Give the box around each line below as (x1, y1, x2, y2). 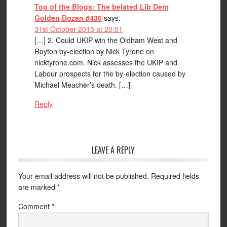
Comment (18, 201, 52, 211)
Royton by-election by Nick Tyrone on (34, 46, 154, 56)
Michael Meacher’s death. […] (34, 80, 130, 90)
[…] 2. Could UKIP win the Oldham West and (34, 35, 177, 45)
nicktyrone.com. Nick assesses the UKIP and (34, 57, 177, 67)
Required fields (150, 171, 199, 181)
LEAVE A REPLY (92, 144, 135, 156)
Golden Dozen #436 (34, 13, 102, 23)
